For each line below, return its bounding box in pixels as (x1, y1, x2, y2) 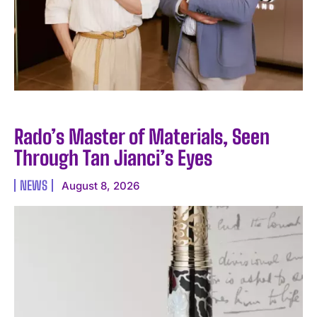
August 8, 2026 (62, 179, 139, 193)
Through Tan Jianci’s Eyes (14, 146, 212, 171)
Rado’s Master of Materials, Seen (14, 125, 270, 149)
